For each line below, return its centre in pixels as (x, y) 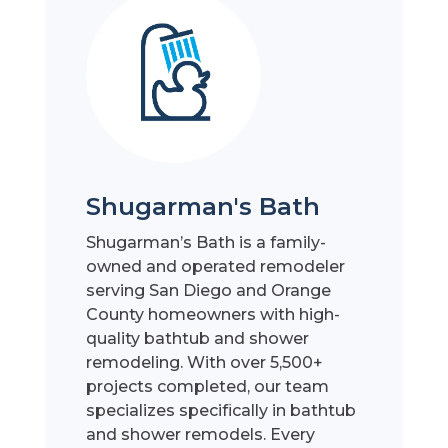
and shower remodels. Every (201, 435)
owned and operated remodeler (216, 267)
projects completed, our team (208, 387)
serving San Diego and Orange (209, 291)
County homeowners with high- (213, 315)
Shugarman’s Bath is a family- (206, 243)
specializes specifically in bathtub (221, 411)
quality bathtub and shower (198, 339)
